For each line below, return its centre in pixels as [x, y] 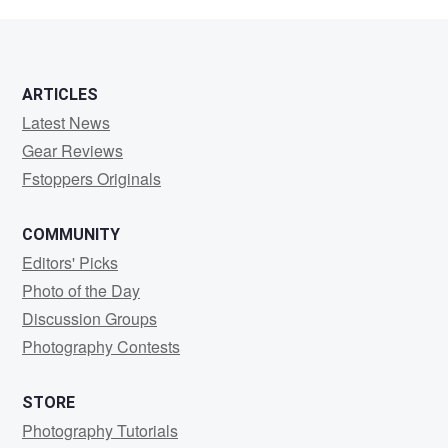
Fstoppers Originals [91, 178]
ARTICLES [60, 94]
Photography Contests [101, 346]
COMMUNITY [71, 234]
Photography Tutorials [100, 430]
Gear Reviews [72, 150]
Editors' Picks [70, 262]
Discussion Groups [89, 318]
